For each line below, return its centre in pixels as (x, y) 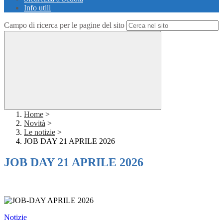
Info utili (37, 8)
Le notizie (40, 132)
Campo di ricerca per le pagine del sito (64, 25)
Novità (35, 123)
